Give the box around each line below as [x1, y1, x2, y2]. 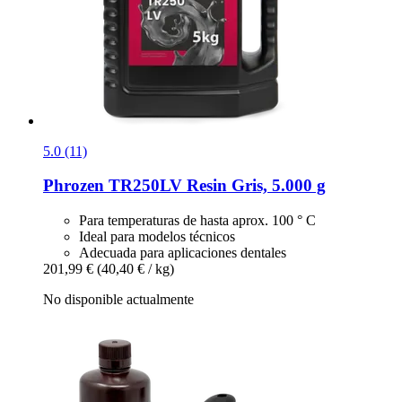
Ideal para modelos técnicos [79, 228, 235, 244]
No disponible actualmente [43, 291, 194, 307]
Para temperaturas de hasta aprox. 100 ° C [79, 212, 316, 228]
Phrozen [43, 176, 104, 196]
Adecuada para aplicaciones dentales [79, 244, 286, 260]
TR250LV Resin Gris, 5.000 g [104, 176, 326, 196]
